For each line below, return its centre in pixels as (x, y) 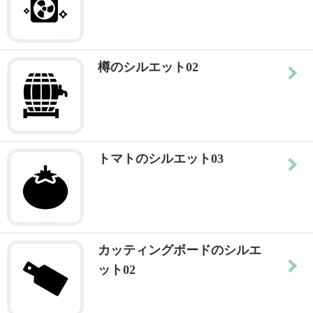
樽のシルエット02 (148, 67)
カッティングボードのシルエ (180, 250)
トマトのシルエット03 (161, 159)
